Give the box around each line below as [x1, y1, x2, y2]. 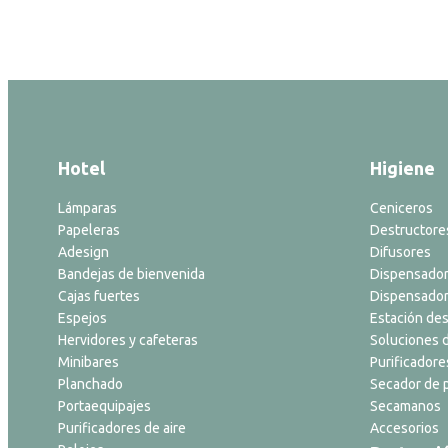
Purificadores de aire [58, 420, 186, 436]
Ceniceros [370, 200, 433, 216]
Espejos [58, 310, 107, 326]
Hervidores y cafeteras [58, 332, 198, 348]
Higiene [370, 158, 435, 178]
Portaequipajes [58, 398, 151, 414]
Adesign [58, 244, 109, 260]
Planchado [58, 376, 123, 392]
